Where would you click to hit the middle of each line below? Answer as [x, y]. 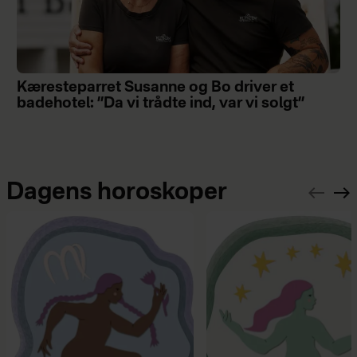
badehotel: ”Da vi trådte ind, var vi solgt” [161, 103]
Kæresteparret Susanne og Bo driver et [155, 87]
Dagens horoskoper [116, 192]
